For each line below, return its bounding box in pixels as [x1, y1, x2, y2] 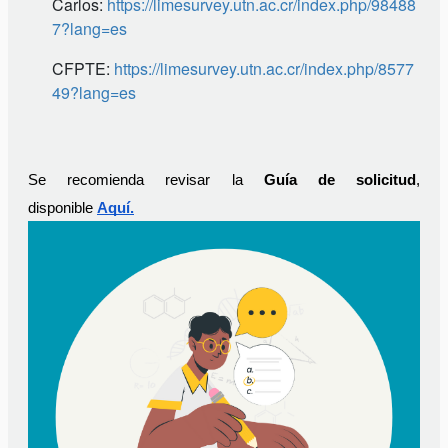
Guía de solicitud [263, 172, 417, 189]
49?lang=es [52, 81, 136, 105]
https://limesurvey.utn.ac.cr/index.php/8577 [114, 57, 414, 81]
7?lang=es [52, 17, 127, 41]
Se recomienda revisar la [28, 172, 264, 189]
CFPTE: [52, 57, 114, 81]
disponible [28, 200, 97, 217]
